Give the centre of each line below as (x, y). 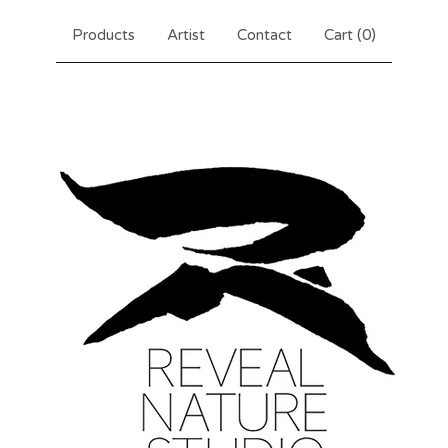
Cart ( (343, 35)
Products (103, 35)
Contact (264, 35)
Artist (186, 35)
